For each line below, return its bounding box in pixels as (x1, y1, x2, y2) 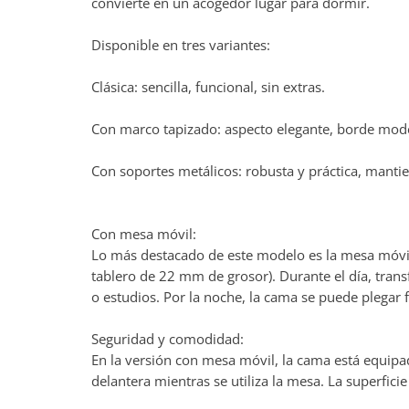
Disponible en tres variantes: (91, 36, 270, 55)
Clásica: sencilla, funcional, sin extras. (91, 78, 325, 97)
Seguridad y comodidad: (91, 330, 244, 349)
